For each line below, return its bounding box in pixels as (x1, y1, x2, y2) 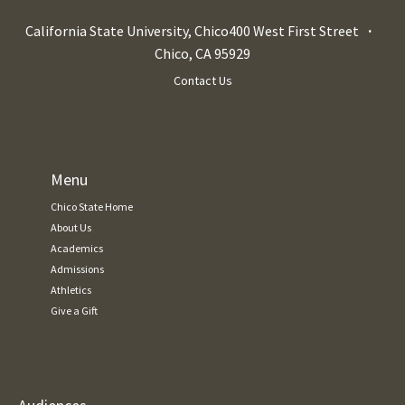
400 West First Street (228, 21, 359, 40)
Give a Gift (51, 303, 99, 317)
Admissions (51, 261, 105, 276)
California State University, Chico (24, 21, 229, 40)
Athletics (51, 282, 92, 297)
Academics (51, 240, 104, 255)
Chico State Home (51, 199, 134, 213)
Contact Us (173, 71, 232, 89)
